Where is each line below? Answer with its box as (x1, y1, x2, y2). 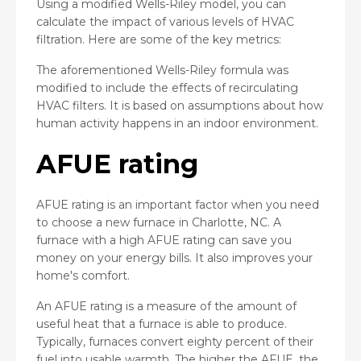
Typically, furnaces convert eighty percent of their (36, 334, 313, 349)
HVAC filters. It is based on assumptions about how (36, 98, 323, 113)
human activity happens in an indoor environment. (36, 115, 318, 131)
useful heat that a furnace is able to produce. (36, 316, 287, 331)
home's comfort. (36, 268, 130, 283)
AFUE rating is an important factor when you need (36, 197, 319, 212)
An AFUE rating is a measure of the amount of (36, 298, 297, 313)
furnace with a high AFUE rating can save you (36, 232, 292, 247)
